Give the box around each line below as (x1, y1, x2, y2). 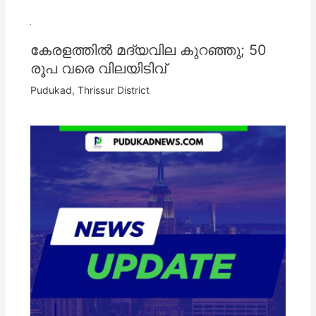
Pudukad (30, 84, 72, 97)
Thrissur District (77, 84, 150, 97)
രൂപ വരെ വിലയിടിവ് (30, 60, 166, 78)
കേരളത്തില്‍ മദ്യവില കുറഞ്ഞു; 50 (30, 42, 267, 59)
